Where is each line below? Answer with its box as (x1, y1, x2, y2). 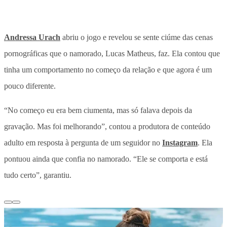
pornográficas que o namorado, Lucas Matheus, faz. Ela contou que (4, 49, 220, 58)
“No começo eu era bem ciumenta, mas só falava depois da (4, 105, 192, 115)
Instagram (162, 138, 198, 147)
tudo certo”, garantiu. (4, 170, 73, 179)
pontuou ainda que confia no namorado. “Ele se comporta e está (4, 154, 208, 163)
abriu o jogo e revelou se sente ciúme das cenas (60, 32, 213, 42)
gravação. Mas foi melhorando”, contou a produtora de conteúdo (4, 122, 210, 131)
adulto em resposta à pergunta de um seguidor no (4, 138, 162, 147)
